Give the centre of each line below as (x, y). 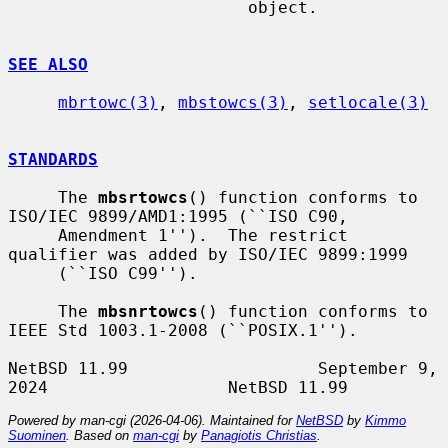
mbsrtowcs (143, 197)
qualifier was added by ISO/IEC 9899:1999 (208, 254)
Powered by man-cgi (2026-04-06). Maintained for (152, 420)
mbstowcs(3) (233, 102)
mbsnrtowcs (148, 311)
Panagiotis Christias (259, 435)
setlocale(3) (368, 102)
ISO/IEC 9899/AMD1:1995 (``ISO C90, (178, 216)
